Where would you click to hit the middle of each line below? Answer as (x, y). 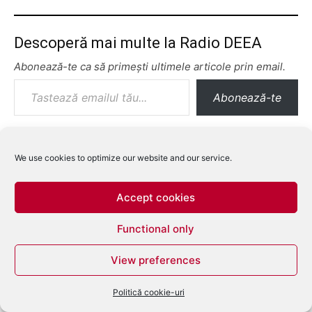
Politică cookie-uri (148, 292)
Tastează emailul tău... (23, 79)
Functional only (156, 228)
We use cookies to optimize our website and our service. (123, 158)
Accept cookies (156, 197)
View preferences (156, 260)
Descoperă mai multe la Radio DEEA (138, 42)
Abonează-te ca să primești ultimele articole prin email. (150, 66)
